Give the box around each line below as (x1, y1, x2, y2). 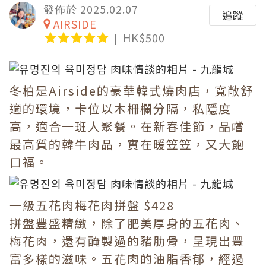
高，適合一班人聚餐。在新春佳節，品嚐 (9, 118, 245, 135)
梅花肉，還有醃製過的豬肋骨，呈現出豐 (9, 232, 245, 249)
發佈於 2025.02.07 (43, 1, 138, 17)
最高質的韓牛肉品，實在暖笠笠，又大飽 (9, 135, 245, 153)
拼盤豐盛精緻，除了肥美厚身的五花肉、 (9, 214, 245, 232)
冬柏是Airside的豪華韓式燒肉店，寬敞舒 (9, 82, 254, 99)
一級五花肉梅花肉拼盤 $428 (9, 197, 175, 214)
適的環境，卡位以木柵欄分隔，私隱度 (9, 100, 232, 117)
